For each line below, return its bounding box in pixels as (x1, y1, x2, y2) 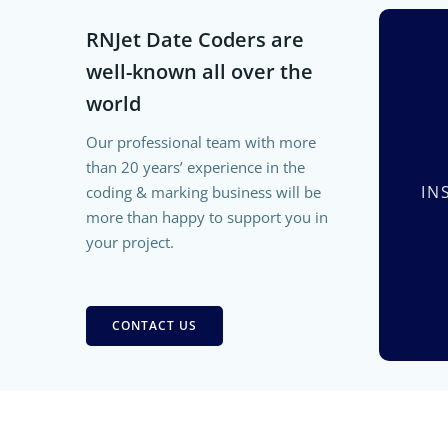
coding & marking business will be (86, 181, 321, 202)
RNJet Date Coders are (86, 25, 304, 53)
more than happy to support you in (86, 206, 328, 227)
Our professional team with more (86, 131, 316, 152)
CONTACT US (112, 316, 197, 334)
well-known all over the (86, 57, 313, 85)
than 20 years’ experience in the (86, 156, 305, 177)
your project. (86, 231, 174, 252)
